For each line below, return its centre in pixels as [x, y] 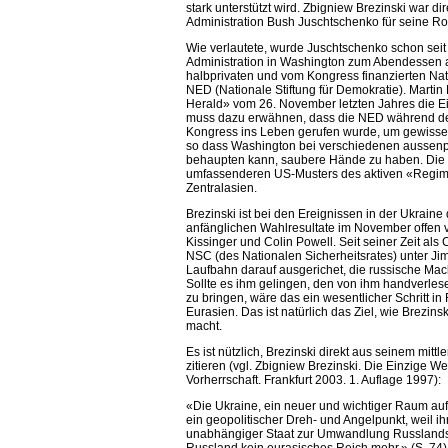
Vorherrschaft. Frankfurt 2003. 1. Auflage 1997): [314, 380]
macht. [204, 326]
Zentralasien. [222, 188]
